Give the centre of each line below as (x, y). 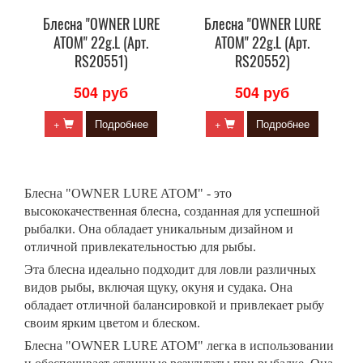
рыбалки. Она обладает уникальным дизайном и (159, 229)
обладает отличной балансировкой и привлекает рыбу (174, 305)
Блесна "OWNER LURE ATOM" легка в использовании (179, 346)
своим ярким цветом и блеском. (112, 323)
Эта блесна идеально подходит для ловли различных (170, 269)
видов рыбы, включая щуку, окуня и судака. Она (158, 287)
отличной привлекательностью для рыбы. (140, 247)
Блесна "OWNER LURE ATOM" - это (128, 193)
